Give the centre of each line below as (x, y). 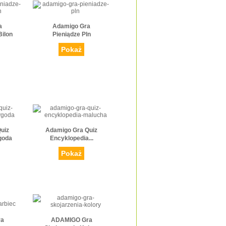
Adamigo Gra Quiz (71, 130)
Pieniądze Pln (71, 35)
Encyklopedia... (71, 138)
